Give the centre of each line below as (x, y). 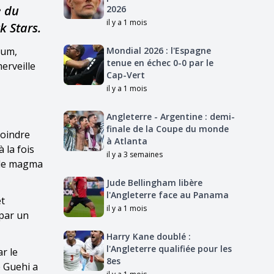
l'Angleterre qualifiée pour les (169, 249)
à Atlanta (127, 141)
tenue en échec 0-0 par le (160, 63)
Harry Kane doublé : (149, 236)
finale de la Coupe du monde (168, 129)
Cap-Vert (126, 75)
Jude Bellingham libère (154, 183)
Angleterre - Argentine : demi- (171, 117)
